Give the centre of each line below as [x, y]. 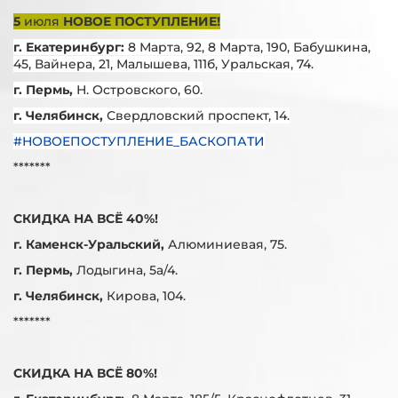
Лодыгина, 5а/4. [127, 270]
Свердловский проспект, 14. [198, 115]
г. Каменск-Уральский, [91, 244]
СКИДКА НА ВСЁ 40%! [86, 219]
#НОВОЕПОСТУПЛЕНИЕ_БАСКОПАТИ [139, 141]
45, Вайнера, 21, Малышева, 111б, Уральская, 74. [163, 64]
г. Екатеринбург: [71, 47]
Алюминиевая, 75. [227, 244]
